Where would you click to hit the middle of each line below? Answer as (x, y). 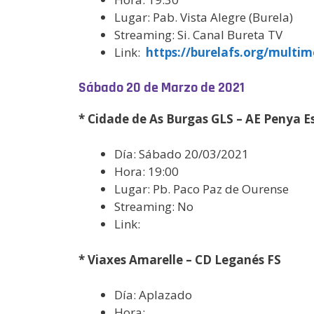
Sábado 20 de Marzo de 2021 (162, 87)
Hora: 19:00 (146, 171)
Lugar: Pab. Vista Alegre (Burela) (204, 17)
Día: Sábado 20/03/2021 (182, 154)
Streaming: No (154, 206)
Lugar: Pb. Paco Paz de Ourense (202, 189)
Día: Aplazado (153, 295)
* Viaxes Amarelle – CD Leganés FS (180, 259)
